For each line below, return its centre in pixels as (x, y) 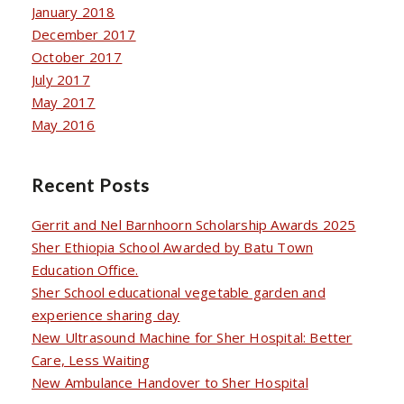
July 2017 (61, 79)
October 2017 (77, 56)
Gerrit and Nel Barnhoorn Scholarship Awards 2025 (194, 224)
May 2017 (64, 101)
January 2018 (73, 11)
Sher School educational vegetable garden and (179, 292)
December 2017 (84, 34)
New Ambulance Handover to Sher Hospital (170, 382)
